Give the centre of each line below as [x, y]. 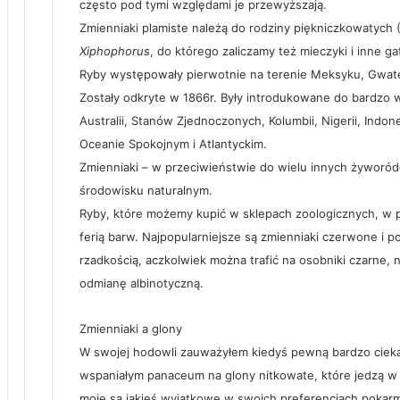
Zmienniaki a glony [131, 329]
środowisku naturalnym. [146, 190]
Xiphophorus [115, 51]
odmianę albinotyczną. [142, 283]
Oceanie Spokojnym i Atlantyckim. [173, 144]
